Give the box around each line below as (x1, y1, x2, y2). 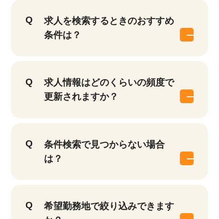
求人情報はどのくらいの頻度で (44, 77, 174, 88)
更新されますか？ (44, 91, 118, 102)
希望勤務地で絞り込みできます (44, 201, 174, 212)
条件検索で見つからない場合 (44, 139, 165, 150)
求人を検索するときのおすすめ (44, 16, 174, 26)
